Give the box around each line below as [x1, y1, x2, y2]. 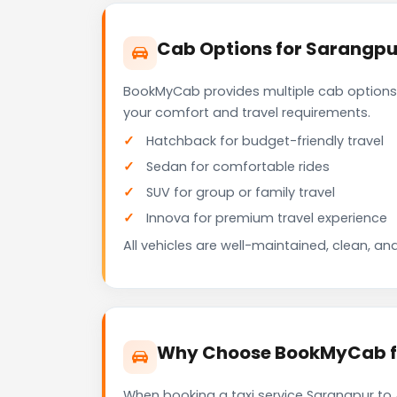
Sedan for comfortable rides [146, 158, 330, 176]
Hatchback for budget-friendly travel [146, 132, 384, 151]
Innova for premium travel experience [146, 209, 387, 228]
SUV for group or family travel [146, 183, 335, 202]
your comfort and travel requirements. [123, 104, 370, 122]
